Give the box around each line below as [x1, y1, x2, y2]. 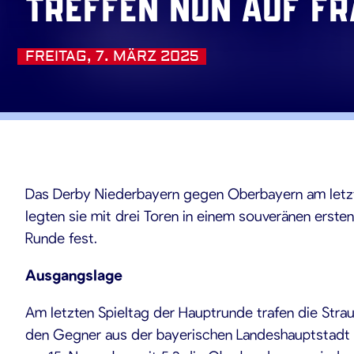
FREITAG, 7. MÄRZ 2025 [25, 47, 198, 66]
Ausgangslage [25, 265, 122, 284]
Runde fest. [25, 228, 97, 247]
